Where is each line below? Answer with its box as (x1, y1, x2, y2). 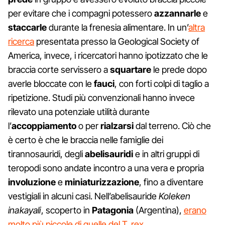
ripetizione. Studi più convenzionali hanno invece (8, 92, 195, 103)
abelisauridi (85, 148, 133, 159)
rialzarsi (100, 120, 134, 131)
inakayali (8, 204, 41, 215)
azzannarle (154, 8, 201, 19)
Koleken (159, 190, 191, 201)
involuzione (8, 176, 56, 187)
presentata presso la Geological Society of (34, 36, 199, 47)
